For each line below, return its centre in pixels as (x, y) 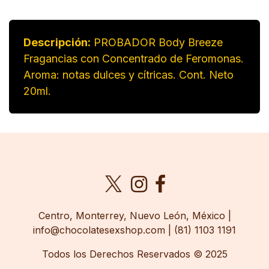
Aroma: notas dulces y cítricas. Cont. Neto (128, 75)
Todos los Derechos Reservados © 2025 (134, 254)
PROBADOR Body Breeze (157, 42)
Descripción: (57, 42)
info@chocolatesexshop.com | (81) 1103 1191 (134, 230)
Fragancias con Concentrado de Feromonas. (134, 59)
